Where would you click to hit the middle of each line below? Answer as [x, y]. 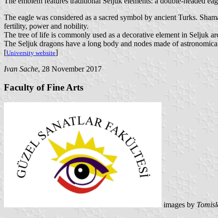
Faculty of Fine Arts [44, 88]
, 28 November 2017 [70, 69]
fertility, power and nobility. [46, 26]
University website [31, 53]
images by [179, 205]
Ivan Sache [21, 69]
